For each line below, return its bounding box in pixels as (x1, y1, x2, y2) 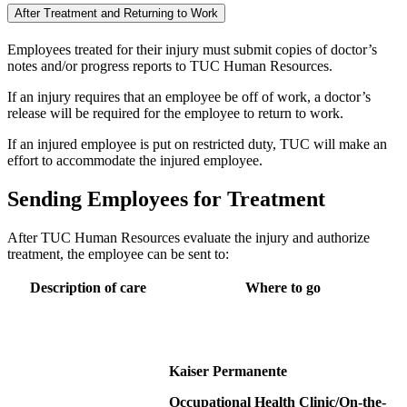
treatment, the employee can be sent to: (7, 245, 229, 262)
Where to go (245, 279, 321, 295)
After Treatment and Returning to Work (15, 5, 218, 20)
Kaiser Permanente (169, 362, 287, 379)
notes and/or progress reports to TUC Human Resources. (7, 58, 333, 74)
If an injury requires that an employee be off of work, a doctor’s (7, 89, 371, 105)
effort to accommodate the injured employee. (7, 153, 266, 169)
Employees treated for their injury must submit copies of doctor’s (7, 42, 377, 58)
